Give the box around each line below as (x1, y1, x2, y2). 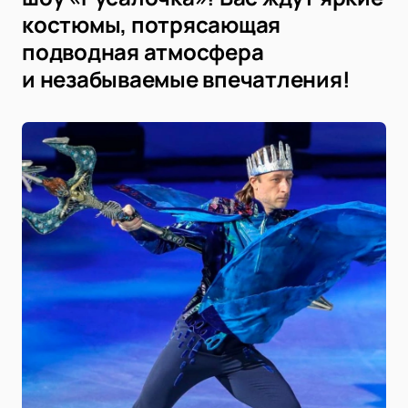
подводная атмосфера (22, 36, 264, 67)
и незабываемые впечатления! (22, 64, 351, 95)
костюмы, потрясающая (22, 9, 281, 40)
